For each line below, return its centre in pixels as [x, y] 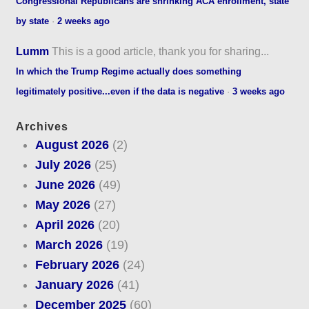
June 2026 [65, 185]
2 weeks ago [84, 21]
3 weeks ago [259, 91]
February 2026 [77, 265]
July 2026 [63, 165]
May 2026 [62, 205]
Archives [42, 127]
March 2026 [69, 245]
